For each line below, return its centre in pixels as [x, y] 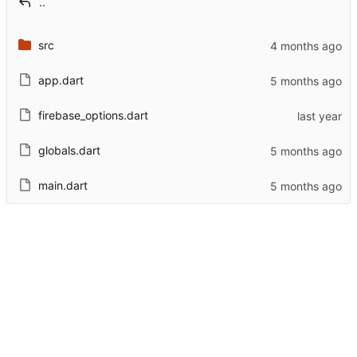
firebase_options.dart [93, 116]
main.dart [63, 186]
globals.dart [69, 151]
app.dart [61, 80]
